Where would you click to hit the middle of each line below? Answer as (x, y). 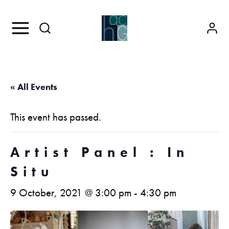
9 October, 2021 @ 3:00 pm (71, 193)
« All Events (34, 87)
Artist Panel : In (100, 152)
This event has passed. (56, 117)
